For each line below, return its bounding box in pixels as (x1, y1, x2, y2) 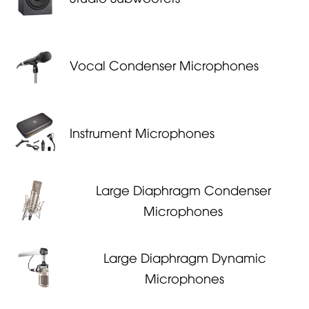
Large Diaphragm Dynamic (103, 248, 266, 266)
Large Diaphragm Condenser (95, 180, 271, 198)
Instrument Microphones (69, 123, 215, 141)
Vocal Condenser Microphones (69, 55, 259, 73)
